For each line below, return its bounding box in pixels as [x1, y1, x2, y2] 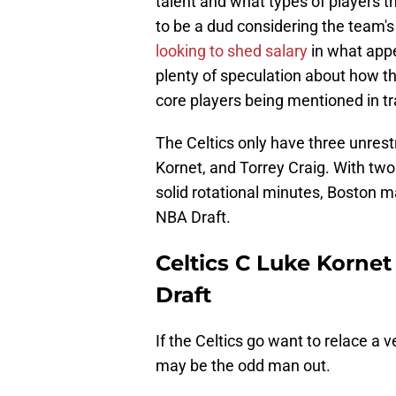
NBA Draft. [156, 208, 231, 227]
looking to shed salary [156, 42, 308, 61]
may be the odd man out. [156, 356, 331, 376]
